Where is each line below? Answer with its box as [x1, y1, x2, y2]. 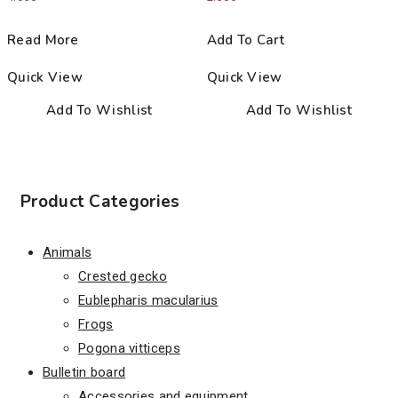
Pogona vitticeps [78, 339, 180, 356]
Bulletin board [43, 363, 126, 380]
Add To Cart [206, 30, 284, 49]
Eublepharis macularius [78, 291, 219, 308]
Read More [7, 30, 79, 49]
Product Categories [20, 189, 180, 213]
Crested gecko [78, 267, 167, 284]
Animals [43, 243, 92, 260]
